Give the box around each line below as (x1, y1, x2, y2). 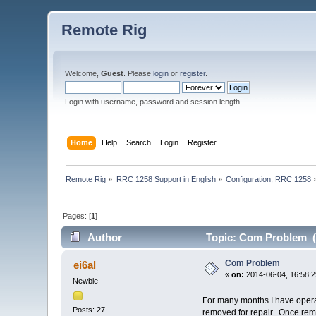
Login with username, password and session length (65, 97, 241, 106)
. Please (123, 69, 154, 78)
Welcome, (65, 69, 102, 78)
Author (87, 231, 122, 244)
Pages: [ (63, 211, 92, 220)
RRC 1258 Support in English (116, 174, 216, 183)
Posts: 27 (73, 305, 106, 314)
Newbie (73, 276, 99, 286)
